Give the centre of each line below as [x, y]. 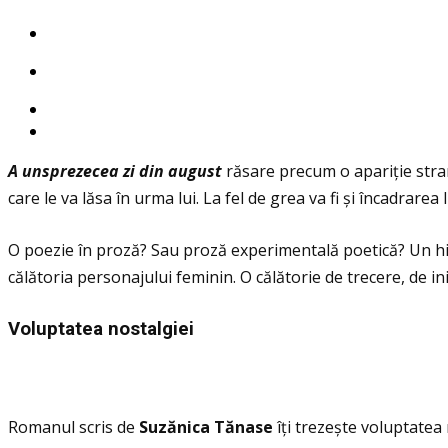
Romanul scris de [73, 427]
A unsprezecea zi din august [115, 171]
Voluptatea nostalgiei [101, 329]
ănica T [196, 427]
